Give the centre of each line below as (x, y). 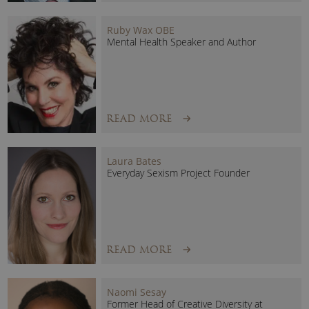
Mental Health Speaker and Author (182, 41)
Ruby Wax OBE (141, 30)
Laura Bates (134, 161)
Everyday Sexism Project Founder (179, 173)
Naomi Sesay (137, 292)
